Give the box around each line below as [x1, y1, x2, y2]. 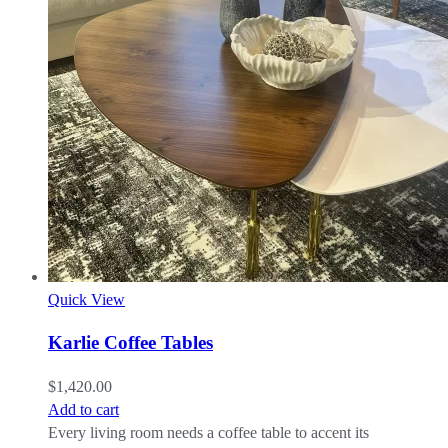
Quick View [48, 290, 125, 308]
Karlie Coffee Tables [48, 332, 213, 354]
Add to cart [48, 401, 119, 419]
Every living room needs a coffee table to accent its [48, 424, 369, 442]
